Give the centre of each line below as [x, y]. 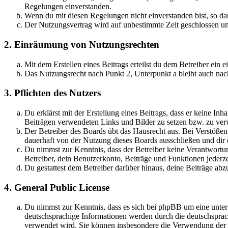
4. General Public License [57, 187]
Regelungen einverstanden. [68, 7]
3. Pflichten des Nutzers [52, 93]
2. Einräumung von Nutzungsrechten [82, 44]
